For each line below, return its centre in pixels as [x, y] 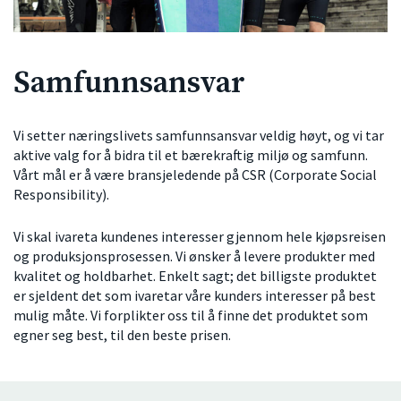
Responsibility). [61, 195]
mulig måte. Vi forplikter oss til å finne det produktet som [191, 316]
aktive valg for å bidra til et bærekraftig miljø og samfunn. [191, 155]
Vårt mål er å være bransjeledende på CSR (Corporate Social [195, 175]
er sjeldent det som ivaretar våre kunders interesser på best [195, 296]
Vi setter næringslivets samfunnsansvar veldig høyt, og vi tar [199, 136]
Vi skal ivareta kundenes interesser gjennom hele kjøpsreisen [200, 237]
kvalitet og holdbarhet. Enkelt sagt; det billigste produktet [195, 276]
